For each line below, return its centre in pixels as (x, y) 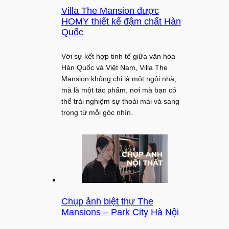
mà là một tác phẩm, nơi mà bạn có (119, 90)
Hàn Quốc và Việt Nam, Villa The (114, 68)
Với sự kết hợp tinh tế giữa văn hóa (118, 56)
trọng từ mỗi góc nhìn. (97, 113)
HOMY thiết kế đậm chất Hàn (121, 21)
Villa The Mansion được (110, 10)
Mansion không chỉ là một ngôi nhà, (119, 79)
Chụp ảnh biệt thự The (107, 202)
